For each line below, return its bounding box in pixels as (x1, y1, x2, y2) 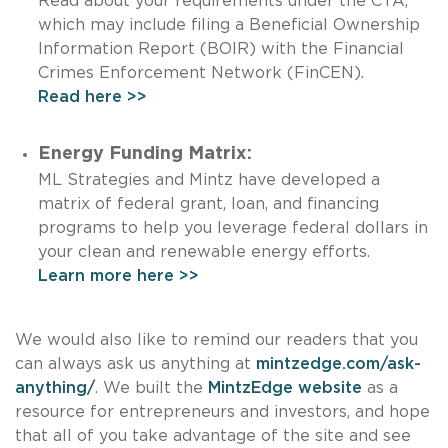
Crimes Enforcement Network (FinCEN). (37, 64, 389, 81)
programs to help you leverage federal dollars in (37, 219, 428, 236)
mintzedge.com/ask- (256, 355, 421, 372)
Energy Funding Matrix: (37, 144, 252, 163)
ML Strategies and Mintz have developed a (37, 171, 380, 188)
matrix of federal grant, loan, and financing (37, 195, 379, 212)
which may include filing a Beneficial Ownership (37, 16, 420, 33)
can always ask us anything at (15, 355, 256, 372)
